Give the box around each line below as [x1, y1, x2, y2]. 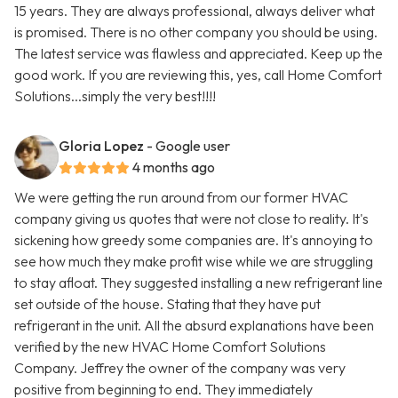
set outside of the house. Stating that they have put [14, 295, 321, 314]
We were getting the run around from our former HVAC [14, 188, 348, 207]
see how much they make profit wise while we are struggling [14, 252, 373, 271]
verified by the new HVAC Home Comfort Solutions [14, 338, 326, 356]
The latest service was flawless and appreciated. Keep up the [14, 44, 383, 63]
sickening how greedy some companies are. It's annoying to [14, 231, 373, 250]
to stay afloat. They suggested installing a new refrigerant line [14, 274, 383, 292]
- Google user [147, 137, 230, 155]
